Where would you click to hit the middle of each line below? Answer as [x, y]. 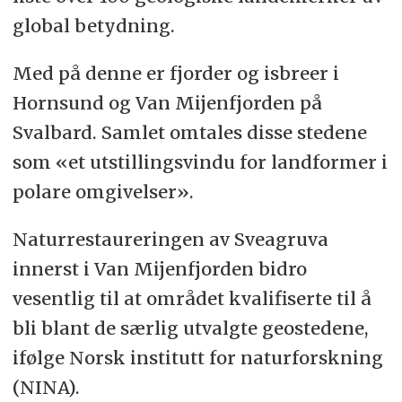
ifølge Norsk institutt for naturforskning [197, 357]
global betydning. [93, 26]
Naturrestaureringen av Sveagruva [170, 239]
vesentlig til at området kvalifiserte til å [192, 298]
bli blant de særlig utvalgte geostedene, [190, 328]
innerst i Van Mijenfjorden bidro [159, 268]
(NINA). [46, 387]
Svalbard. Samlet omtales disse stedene [189, 132]
